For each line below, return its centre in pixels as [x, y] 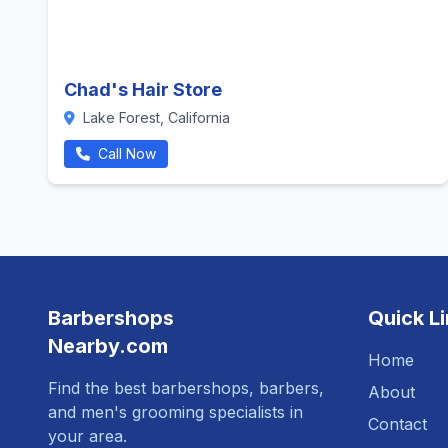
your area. [87, 436]
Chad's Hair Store [143, 89]
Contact [397, 424]
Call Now [125, 153]
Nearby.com [108, 346]
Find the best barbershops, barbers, [186, 388]
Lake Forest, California [154, 117]
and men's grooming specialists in [175, 412]
